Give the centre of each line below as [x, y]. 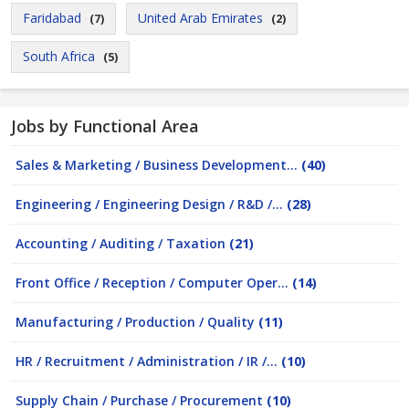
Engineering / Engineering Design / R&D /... [151, 204]
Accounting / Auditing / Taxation [122, 243]
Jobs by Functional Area [105, 126]
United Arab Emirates [200, 18]
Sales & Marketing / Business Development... [158, 165]
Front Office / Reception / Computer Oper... [154, 283]
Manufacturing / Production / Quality [137, 322]
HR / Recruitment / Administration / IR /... [148, 361]
